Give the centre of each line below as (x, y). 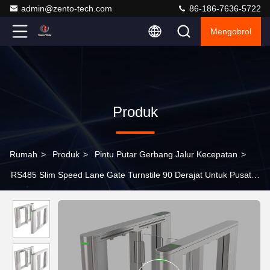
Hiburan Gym (35, 195)
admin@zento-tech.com (67, 8)
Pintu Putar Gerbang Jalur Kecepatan (166, 154)
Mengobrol (231, 31)
